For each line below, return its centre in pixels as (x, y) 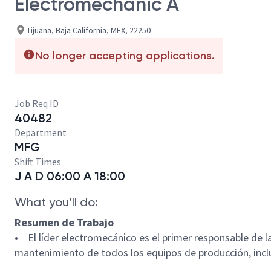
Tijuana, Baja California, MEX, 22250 (89, 30)
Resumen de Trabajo (64, 222)
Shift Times (38, 162)
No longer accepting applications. (125, 56)
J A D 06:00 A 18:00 (70, 176)
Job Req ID (37, 103)
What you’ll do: (56, 202)
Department (41, 132)
